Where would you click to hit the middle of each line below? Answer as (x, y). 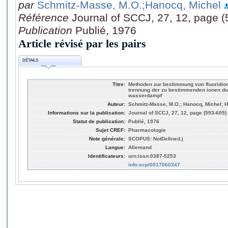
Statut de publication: (99, 121)
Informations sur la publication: (87, 112)
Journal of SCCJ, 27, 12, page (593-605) (177, 112)
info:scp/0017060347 (154, 164)
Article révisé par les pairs (82, 43)
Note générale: (107, 138)
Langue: (115, 147)
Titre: (119, 84)
